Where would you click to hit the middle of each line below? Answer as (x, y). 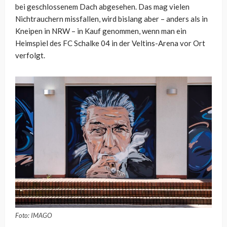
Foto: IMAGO (34, 215)
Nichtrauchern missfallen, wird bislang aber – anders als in (111, 19)
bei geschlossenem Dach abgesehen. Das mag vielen (102, 7)
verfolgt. (30, 55)
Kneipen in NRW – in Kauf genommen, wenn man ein (101, 31)
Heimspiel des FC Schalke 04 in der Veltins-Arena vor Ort (110, 43)
